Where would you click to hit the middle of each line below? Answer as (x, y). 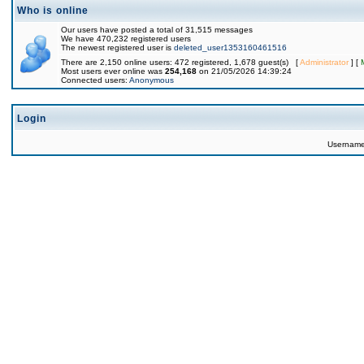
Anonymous (152, 80)
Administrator (324, 62)
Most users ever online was (113, 71)
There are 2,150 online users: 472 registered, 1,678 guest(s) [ (180, 62)
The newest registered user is (117, 48)
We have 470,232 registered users (126, 39)
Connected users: (95, 80)
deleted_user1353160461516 (230, 48)
